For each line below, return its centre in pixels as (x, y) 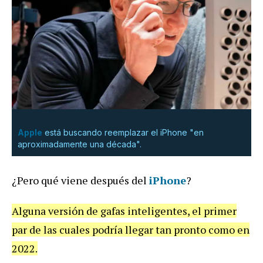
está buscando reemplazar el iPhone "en (123, 132)
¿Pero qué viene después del (80, 180)
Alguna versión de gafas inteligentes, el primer (124, 210)
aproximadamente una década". (80, 144)
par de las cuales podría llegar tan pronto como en (131, 229)
